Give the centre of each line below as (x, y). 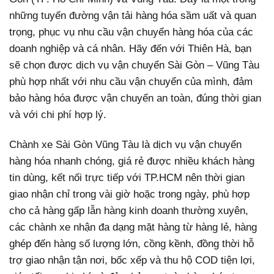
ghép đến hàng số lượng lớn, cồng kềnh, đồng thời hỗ (131, 244)
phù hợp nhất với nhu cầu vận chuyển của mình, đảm (131, 82)
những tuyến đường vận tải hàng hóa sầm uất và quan (133, 16)
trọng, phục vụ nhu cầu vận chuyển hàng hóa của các (131, 32)
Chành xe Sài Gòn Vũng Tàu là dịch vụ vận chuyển (125, 145)
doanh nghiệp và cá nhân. (69, 49)
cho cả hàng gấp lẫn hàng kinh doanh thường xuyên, (129, 211)
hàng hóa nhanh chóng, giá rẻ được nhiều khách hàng (132, 161)
